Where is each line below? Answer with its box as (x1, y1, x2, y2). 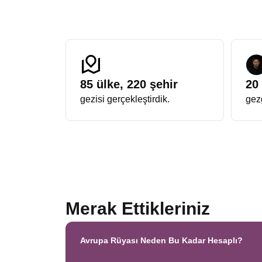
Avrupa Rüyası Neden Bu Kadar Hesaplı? (80, 236, 243, 245)
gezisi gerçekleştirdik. (80, 94, 170, 104)
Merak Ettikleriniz (65, 199, 210, 218)
